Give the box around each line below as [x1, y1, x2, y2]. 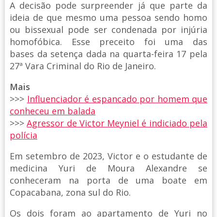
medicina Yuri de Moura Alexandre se [10, 162, 207, 174]
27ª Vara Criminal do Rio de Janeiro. [10, 60, 156, 72]
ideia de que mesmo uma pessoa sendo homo [10, 11, 207, 23]
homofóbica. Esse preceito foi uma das [10, 35, 207, 47]
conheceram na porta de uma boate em [10, 174, 207, 186]
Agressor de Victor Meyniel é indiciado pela [27, 117, 208, 129]
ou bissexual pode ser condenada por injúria [10, 23, 207, 35]
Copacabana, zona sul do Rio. [10, 186, 131, 198]
